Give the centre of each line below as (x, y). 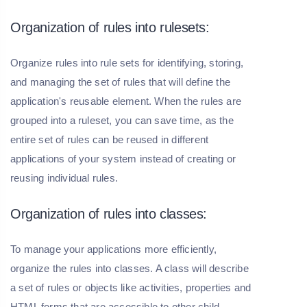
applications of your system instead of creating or (123, 159)
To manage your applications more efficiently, (113, 249)
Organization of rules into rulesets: (110, 28)
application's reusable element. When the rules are (126, 101)
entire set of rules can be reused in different (110, 140)
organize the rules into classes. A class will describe (130, 269)
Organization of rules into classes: (109, 214)
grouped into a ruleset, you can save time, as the (122, 121)
